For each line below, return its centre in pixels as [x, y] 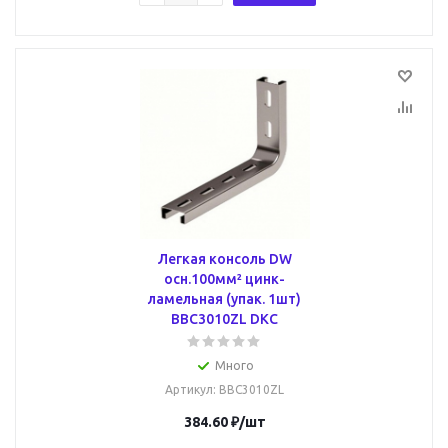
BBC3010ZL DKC [224, 319]
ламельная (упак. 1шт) [224, 299]
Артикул [189, 389]
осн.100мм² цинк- [224, 279]
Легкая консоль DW [224, 259]
